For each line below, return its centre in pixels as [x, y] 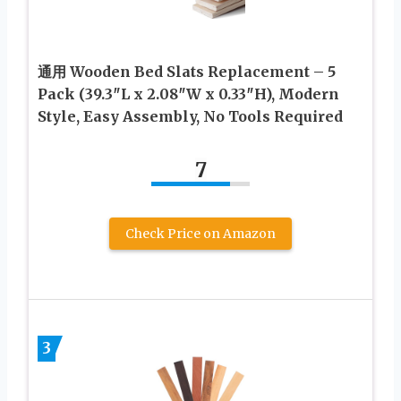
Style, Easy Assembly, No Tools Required [190, 117]
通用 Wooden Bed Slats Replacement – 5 [187, 72]
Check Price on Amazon [200, 234]
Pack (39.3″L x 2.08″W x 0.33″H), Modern [188, 94]
